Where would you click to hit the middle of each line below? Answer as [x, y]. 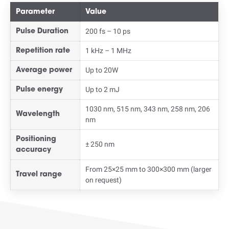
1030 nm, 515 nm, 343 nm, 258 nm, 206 [148, 109]
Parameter [35, 12]
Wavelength [38, 114]
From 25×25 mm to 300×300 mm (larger [148, 169]
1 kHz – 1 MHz [108, 51]
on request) [104, 180]
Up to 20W [102, 70]
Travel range [39, 175]
